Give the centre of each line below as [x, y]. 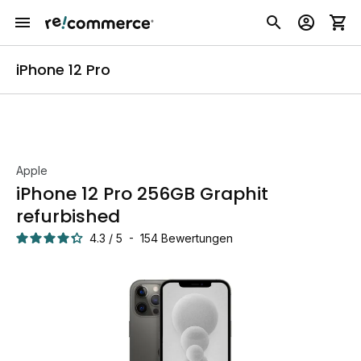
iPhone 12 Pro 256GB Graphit [142, 194]
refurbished [68, 216]
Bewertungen [197, 238]
